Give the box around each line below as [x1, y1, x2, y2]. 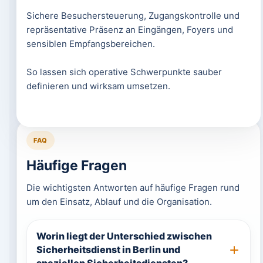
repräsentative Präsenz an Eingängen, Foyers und [26, 24, 233, 35]
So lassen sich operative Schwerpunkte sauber [26, 66, 222, 77]
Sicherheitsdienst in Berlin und [36, 244, 180, 255]
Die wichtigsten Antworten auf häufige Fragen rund [26, 182, 240, 193]
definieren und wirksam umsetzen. [26, 80, 170, 92]
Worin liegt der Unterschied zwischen [36, 230, 212, 242]
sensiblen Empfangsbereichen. [26, 38, 155, 49]
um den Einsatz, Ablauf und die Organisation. [26, 196, 212, 207]
